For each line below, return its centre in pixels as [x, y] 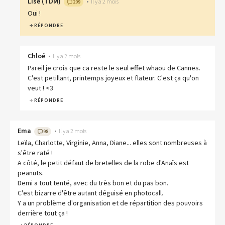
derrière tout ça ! [43, 213]
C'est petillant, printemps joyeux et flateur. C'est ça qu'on [113, 78]
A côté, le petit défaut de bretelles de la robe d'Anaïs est [103, 163]
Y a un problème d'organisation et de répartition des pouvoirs [110, 203]
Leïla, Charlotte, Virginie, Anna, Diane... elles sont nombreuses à [112, 143]
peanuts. [31, 173]
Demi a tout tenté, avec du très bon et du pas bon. [93, 183]
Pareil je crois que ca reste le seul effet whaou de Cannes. [114, 68]
